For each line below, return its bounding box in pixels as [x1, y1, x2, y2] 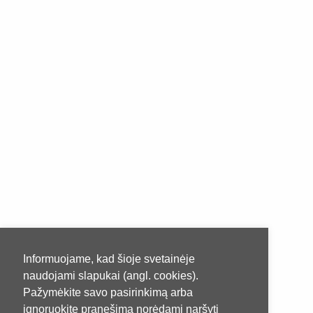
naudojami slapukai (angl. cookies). [23, 270, 198, 282]
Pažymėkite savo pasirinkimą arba [23, 286, 193, 299]
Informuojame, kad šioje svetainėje [23, 253, 195, 265]
